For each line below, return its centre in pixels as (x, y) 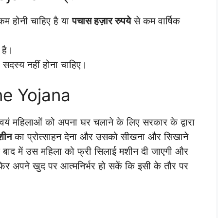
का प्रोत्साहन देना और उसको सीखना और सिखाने (100, 136)
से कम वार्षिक (155, 21)
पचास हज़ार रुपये (101, 21)
